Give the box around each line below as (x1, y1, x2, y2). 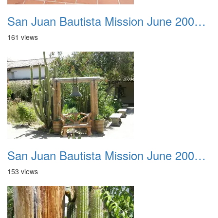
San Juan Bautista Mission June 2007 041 (194, 12, 206, 29)
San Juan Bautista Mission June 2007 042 (194, 146, 206, 163)
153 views (7, 166, 38, 176)
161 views (7, 32, 38, 42)
